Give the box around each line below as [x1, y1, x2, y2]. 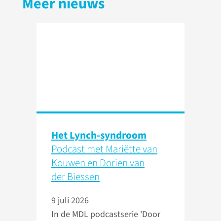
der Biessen [51, 169, 100, 184]
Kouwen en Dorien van [51, 155, 145, 170]
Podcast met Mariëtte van [51, 142, 157, 156]
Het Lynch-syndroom [51, 128, 147, 143]
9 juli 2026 [51, 194, 89, 207]
